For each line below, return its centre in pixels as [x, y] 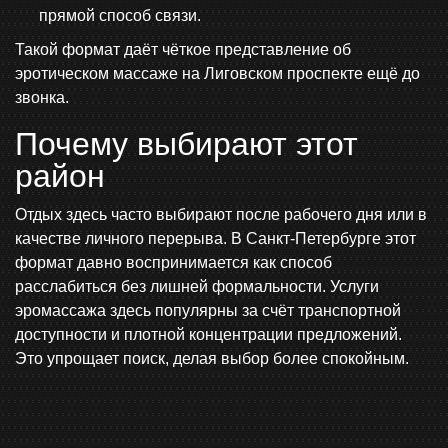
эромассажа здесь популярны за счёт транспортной [208, 310]
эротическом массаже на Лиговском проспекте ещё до [217, 73]
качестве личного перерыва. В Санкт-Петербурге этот [215, 238]
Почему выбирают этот [186, 143]
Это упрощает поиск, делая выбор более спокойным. [212, 358]
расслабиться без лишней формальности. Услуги [197, 286]
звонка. [42, 97]
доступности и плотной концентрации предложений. [208, 334]
